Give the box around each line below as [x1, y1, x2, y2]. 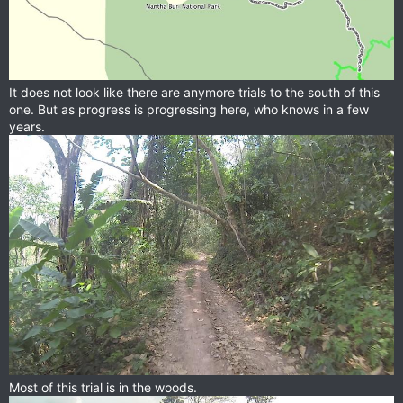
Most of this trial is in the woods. [9, 380, 197, 396]
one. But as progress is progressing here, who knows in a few [9, 101, 369, 117]
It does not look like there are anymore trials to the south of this [9, 84, 380, 100]
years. [9, 118, 45, 134]
